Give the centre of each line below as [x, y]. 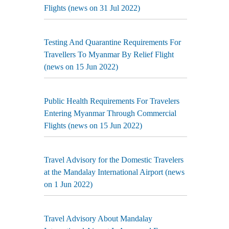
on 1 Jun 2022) [68, 184]
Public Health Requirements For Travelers [112, 101]
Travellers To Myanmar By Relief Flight [109, 54]
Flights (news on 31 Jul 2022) [92, 8]
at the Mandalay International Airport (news [114, 172]
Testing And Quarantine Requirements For [112, 42]
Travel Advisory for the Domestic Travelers [114, 160]
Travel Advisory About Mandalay [98, 219]
